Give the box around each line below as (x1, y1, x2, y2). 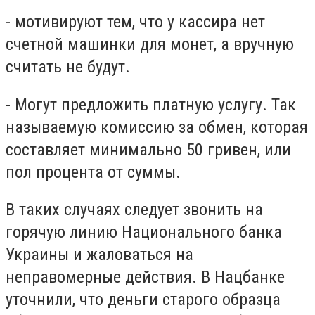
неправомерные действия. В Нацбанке (6, 267, 285, 288)
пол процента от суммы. (6, 162, 181, 182)
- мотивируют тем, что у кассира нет (6, 12, 265, 32)
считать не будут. (6, 57, 130, 77)
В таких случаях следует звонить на (6, 200, 263, 220)
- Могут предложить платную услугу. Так (6, 94, 296, 115)
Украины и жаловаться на (6, 245, 193, 265)
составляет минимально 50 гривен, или (6, 139, 291, 160)
